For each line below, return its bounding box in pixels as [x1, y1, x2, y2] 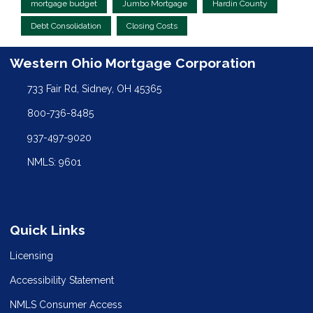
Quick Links [10, 221, 85, 238]
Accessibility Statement [10, 274, 114, 286]
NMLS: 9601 [27, 156, 81, 168]
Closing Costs [126, 21, 177, 31]
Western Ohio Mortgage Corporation [10, 55, 256, 71]
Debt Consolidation [31, 21, 101, 31]
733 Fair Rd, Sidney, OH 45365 [27, 82, 161, 94]
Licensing [10, 249, 53, 261]
